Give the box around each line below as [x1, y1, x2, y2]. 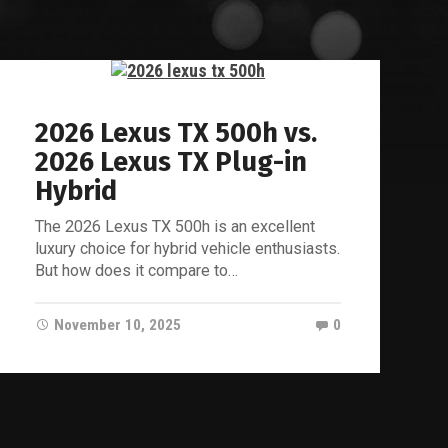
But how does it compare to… [35, 261, 239, 281]
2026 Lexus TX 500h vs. [35, 117, 318, 150]
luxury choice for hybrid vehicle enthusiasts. [35, 239, 341, 259]
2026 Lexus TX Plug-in [35, 146, 308, 179]
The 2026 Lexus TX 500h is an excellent [35, 217, 316, 237]
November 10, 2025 [54, 316, 182, 335]
